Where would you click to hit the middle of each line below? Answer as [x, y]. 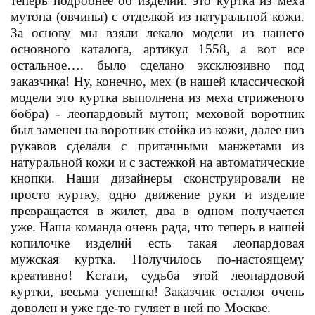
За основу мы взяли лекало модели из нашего [157, 32]
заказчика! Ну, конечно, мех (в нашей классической [157, 81]
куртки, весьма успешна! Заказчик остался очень [157, 291]
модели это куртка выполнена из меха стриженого [157, 97]
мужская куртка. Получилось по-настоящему [157, 259]
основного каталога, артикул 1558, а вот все [157, 49]
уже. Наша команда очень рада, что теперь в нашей [157, 226]
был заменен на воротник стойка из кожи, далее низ [157, 129]
